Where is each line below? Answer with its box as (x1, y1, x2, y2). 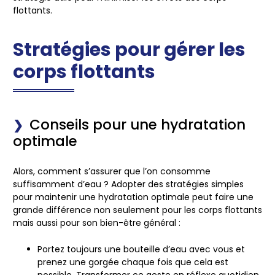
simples (209, 177, 244, 190)
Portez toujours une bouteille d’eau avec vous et (37, 243, 245, 256)
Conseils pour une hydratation (29, 114, 246, 134)
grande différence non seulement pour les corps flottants (13, 203, 262, 216)
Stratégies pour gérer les (13, 36, 246, 63)
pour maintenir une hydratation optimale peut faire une (13, 190, 254, 203)
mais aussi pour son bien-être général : (13, 216, 180, 229)
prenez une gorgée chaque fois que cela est (37, 256, 228, 269)
